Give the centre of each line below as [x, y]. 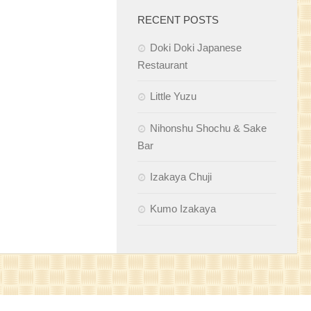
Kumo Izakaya [183, 209]
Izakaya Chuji [181, 177]
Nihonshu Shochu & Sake [208, 128]
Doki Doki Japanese [196, 48]
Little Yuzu [173, 96]
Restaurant [162, 65]
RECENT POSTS [178, 20]
